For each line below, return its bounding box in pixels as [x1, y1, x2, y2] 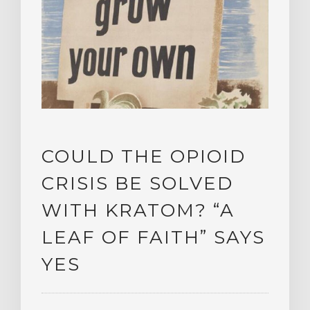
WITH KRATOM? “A [42, 199, 235, 221]
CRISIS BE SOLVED [42, 172, 233, 194]
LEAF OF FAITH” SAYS [42, 226, 265, 248]
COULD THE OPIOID [42, 145, 246, 167]
